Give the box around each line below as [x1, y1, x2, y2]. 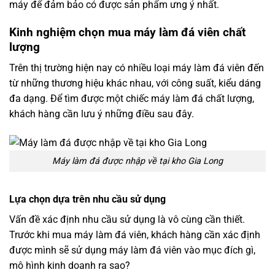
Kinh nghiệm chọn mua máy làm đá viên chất [9, 25, 246, 39]
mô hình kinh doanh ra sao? [9, 259, 130, 271]
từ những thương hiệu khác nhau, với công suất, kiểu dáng [9, 77, 261, 90]
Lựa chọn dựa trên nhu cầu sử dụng [9, 193, 166, 205]
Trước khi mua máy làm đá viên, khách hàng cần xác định [9, 228, 260, 241]
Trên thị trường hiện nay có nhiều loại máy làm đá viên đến [9, 62, 264, 74]
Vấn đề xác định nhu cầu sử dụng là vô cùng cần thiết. [9, 213, 245, 225]
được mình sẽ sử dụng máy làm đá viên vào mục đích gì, [9, 244, 255, 256]
